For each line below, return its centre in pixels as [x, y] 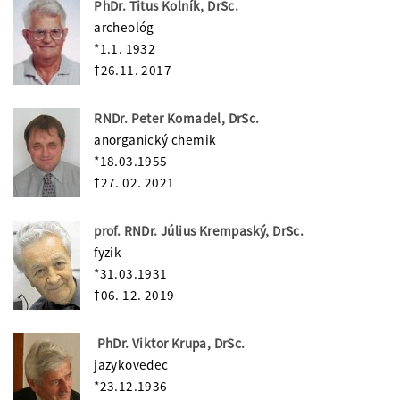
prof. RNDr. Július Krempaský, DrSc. [199, 230]
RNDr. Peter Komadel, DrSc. [177, 118]
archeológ [124, 27]
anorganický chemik [155, 139]
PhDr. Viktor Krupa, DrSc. [170, 343]
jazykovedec [131, 364]
